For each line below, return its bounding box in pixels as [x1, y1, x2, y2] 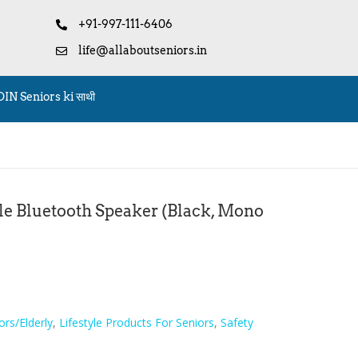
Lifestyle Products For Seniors [59, 315, 215, 331]
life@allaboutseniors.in [78, 44, 207, 58]
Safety [221, 315, 254, 331]
